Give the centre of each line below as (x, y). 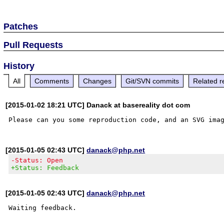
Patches (21, 26)
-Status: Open (37, 160)
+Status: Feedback (45, 167)
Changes (97, 81)
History (19, 66)
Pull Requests (33, 45)
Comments (52, 81)
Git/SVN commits (152, 81)
